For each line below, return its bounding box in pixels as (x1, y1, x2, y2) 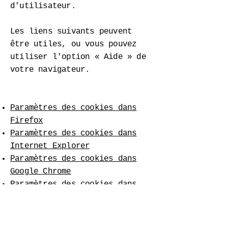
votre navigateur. (10, 65, 90, 74)
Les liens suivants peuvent (10, 27, 132, 36)
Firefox (10, 116, 43, 125)
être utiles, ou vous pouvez (10, 40, 137, 49)
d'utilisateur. (10, 2, 76, 11)
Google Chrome (10, 167, 71, 176)
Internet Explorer (10, 141, 90, 151)
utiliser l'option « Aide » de (10, 52, 146, 62)
